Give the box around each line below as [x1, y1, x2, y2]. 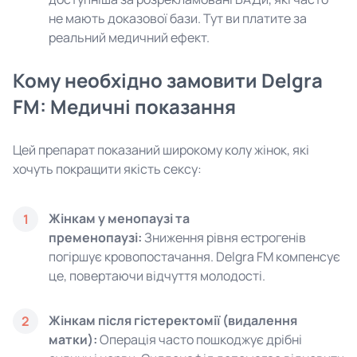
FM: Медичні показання [13, 93, 236, 120]
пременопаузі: [49, 229, 142, 246]
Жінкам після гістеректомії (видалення [49, 312, 297, 329]
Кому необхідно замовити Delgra [13, 67, 323, 93]
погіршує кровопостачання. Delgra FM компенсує [49, 248, 340, 265]
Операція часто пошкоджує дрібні [97, 331, 302, 348]
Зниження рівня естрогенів [142, 229, 306, 246]
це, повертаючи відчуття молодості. [49, 267, 265, 284]
